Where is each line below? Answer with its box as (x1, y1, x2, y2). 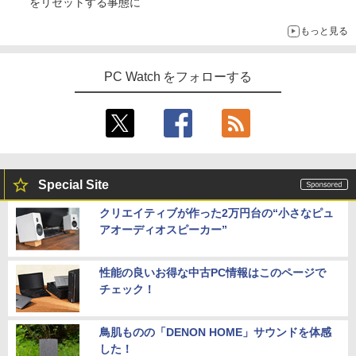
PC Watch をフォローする (103, 70, 253, 84)
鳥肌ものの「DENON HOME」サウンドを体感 (99, 326, 331, 339)
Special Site (38, 178, 109, 192)
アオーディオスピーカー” (99, 223, 227, 237)
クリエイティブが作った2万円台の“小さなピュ (99, 207, 334, 220)
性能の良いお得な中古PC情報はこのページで (99, 266, 326, 280)
